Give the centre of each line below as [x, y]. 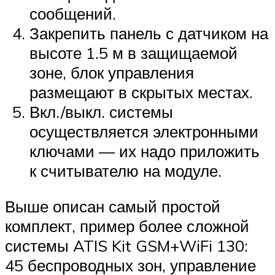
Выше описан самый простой [113, 206]
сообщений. [73, 14]
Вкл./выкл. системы [101, 112]
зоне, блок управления [112, 73]
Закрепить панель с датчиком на [149, 33]
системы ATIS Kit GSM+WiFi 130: [126, 245]
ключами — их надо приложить [145, 151]
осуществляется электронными [144, 132]
